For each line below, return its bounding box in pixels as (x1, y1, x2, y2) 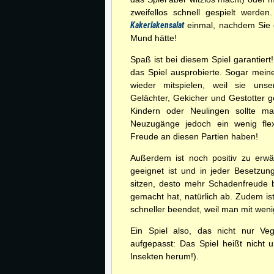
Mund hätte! (130, 33, 177, 43)
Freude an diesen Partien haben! (130, 131, 258, 141)
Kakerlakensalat (130, 20, 184, 30)
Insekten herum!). (130, 251, 199, 261)
